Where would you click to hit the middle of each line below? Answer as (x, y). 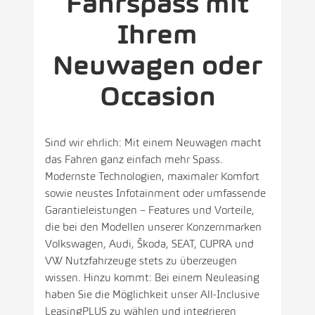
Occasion (157, 96)
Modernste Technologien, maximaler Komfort (152, 176)
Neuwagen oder (157, 65)
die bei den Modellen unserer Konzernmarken (153, 226)
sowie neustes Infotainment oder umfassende (155, 193)
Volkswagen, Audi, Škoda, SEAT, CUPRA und (149, 243)
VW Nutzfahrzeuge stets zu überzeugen (141, 260)
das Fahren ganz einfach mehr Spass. (134, 159)
